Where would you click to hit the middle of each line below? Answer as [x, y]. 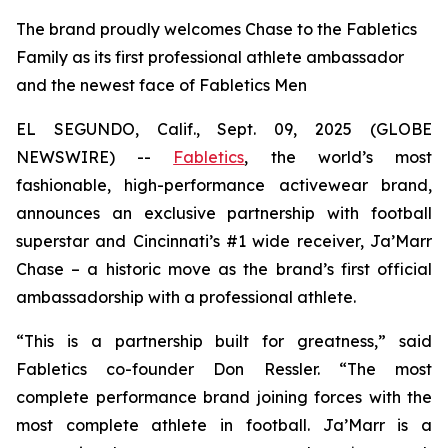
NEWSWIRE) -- [95, 157]
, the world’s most [338, 157]
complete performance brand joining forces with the [224, 397]
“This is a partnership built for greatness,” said [224, 341]
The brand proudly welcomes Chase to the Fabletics [216, 29]
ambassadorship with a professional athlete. [186, 297]
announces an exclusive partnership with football [224, 213]
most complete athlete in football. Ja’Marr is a [224, 425]
